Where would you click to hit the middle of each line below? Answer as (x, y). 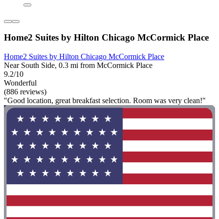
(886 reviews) (25, 92)
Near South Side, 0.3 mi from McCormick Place (78, 65)
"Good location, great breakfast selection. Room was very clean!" (105, 100)
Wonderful (20, 83)
